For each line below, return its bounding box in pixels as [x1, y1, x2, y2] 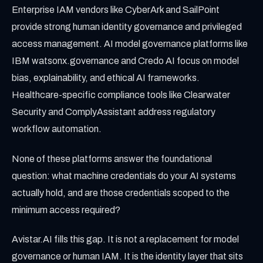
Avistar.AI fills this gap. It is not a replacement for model [12, 234, 239, 245]
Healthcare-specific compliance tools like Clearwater [12, 90, 230, 100]
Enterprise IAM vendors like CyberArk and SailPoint [12, 5, 220, 15]
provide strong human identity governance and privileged [12, 22, 242, 32]
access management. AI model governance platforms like [12, 39, 248, 49]
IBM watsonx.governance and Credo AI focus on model [12, 56, 239, 66]
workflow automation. [12, 124, 102, 134]
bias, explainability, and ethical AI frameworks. [12, 73, 200, 83]
